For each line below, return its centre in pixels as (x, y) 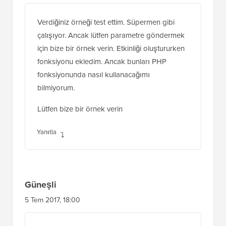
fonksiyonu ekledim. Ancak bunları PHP (102, 74)
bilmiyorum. (56, 101)
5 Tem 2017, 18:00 (52, 213)
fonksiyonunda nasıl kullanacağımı (94, 88)
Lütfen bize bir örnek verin (80, 122)
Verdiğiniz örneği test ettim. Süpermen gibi (106, 35)
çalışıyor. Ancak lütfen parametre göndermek (111, 48)
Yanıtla (47, 145)
